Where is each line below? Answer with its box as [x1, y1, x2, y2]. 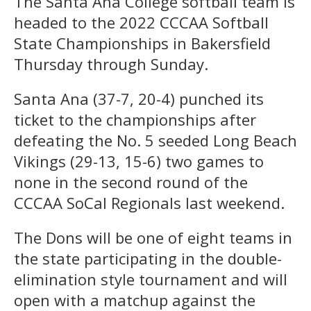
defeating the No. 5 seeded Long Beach [14, 129, 297, 151]
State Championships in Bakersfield [14, 32, 271, 53]
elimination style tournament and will [14, 268, 287, 289]
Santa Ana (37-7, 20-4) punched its [14, 87, 264, 109]
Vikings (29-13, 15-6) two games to [14, 150, 264, 171]
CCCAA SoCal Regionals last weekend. [14, 192, 289, 213]
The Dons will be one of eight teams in [14, 226, 292, 248]
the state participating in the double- [14, 247, 282, 269]
